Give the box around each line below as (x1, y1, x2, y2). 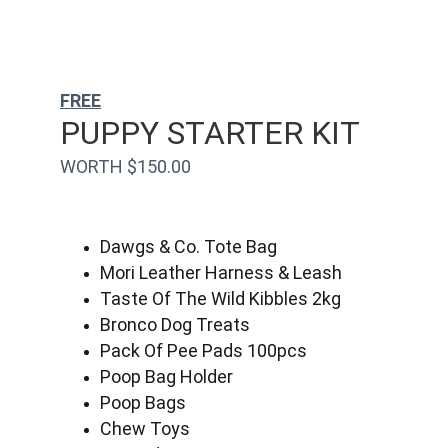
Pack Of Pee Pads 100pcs (100, 340, 307, 361)
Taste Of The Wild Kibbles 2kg (100, 288, 341, 309)
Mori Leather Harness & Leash (100, 262, 342, 283)
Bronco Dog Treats (100, 314, 250, 335)
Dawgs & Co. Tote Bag (100, 236, 277, 257)
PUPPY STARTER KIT (60, 114, 360, 152)
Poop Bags (100, 392, 186, 413)
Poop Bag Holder (100, 366, 233, 387)
